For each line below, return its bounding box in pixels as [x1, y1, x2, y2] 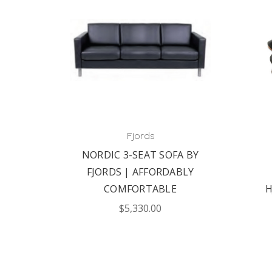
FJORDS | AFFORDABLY [86, 165, 194, 178]
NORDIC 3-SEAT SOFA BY [81, 148, 199, 161]
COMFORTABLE [104, 182, 177, 195]
